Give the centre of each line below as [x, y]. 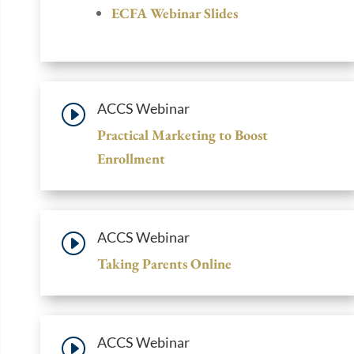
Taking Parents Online [164, 263]
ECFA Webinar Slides [175, 13]
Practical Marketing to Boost [183, 134]
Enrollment [131, 158]
